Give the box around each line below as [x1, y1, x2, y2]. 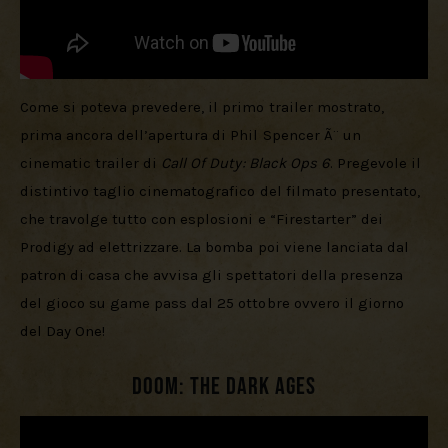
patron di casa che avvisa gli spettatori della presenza [20, 266, 407, 285]
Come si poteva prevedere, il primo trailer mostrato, [20, 98, 388, 117]
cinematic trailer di [20, 154, 162, 173]
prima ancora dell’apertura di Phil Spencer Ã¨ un [20, 126, 365, 145]
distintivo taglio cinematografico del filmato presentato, [20, 182, 424, 201]
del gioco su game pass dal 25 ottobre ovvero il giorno [20, 294, 408, 313]
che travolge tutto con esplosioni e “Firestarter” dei [20, 210, 387, 229]
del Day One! [20, 322, 106, 341]
